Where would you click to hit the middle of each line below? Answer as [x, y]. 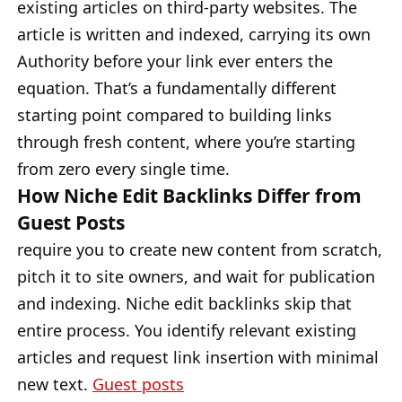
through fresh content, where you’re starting [186, 141]
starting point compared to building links [175, 114]
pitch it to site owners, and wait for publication [196, 276]
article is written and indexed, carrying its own [194, 34]
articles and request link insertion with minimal [198, 357]
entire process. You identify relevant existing [187, 330]
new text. [55, 384]
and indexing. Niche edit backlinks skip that [184, 303]
